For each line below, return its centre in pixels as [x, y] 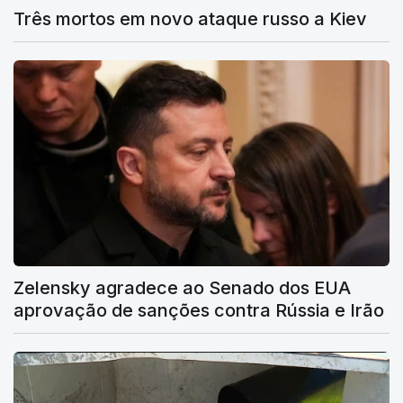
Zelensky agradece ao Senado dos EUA [182, 288]
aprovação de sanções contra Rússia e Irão [199, 311]
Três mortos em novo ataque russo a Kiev [190, 18]
